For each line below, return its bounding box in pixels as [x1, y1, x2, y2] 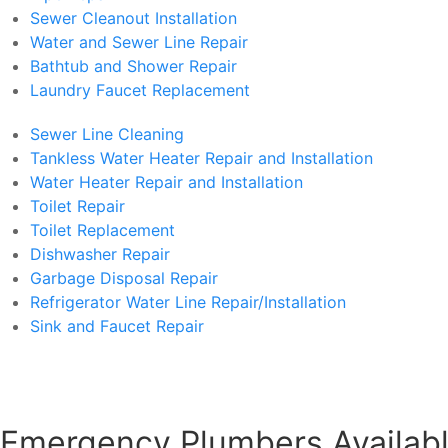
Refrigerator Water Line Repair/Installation [30, 292, 346, 312]
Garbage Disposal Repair [30, 268, 218, 288]
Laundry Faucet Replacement [30, 80, 250, 100]
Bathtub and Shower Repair [30, 56, 237, 76]
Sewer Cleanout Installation [30, 8, 237, 28]
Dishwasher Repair [30, 244, 170, 264]
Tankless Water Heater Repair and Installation [30, 148, 373, 168]
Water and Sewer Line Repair [30, 32, 248, 52]
